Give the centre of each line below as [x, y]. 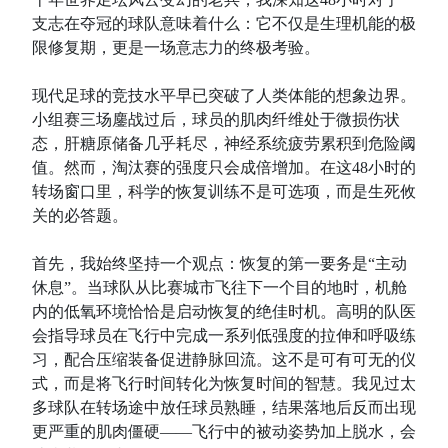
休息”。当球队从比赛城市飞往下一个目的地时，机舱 [219, 287]
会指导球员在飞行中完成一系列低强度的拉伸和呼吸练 [224, 335]
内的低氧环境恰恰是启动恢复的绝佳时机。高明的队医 [224, 311]
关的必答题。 [80, 215]
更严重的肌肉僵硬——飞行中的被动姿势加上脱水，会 [224, 431]
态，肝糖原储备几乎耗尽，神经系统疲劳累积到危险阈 [224, 143]
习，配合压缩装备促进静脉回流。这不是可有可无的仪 [224, 359]
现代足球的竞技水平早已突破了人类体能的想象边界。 [224, 95]
